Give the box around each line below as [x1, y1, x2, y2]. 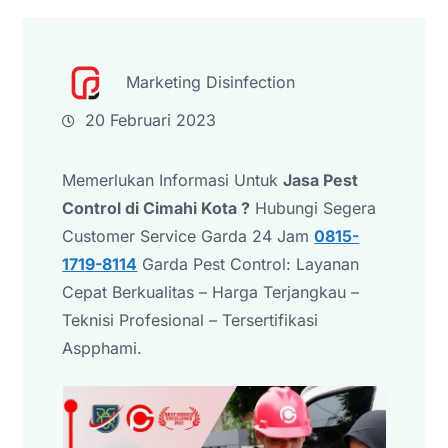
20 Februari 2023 [85, 109, 217, 130]
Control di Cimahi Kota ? [62, 197, 251, 218]
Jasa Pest [283, 169, 359, 190]
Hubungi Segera [250, 197, 377, 218]
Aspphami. [62, 337, 143, 358]
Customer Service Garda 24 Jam [62, 225, 315, 246]
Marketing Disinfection [126, 71, 296, 92]
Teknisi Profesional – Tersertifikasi [62, 309, 319, 330]
